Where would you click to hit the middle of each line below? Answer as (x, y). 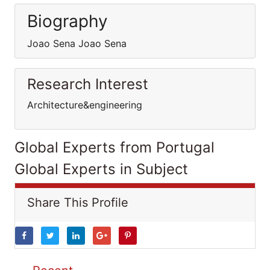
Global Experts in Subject (101, 169)
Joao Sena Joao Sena (77, 43)
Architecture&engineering (85, 105)
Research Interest (88, 84)
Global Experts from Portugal (115, 147)
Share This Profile (78, 202)
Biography (67, 21)
